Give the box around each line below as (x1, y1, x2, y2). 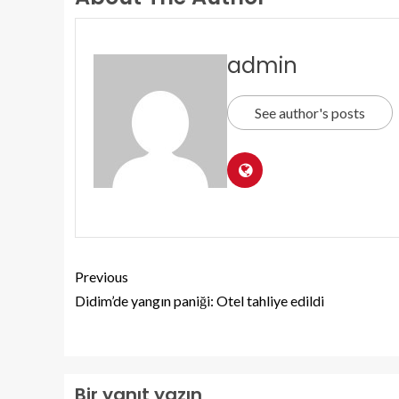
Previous (75, 267, 128, 285)
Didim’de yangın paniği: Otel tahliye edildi (75, 291, 324, 309)
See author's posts (255, 103, 365, 121)
